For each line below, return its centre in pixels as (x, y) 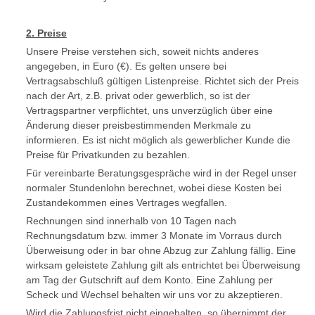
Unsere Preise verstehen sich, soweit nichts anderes (142, 51)
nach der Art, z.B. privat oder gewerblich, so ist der (138, 96)
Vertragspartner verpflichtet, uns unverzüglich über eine (149, 110)
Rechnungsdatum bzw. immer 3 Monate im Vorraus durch (154, 236)
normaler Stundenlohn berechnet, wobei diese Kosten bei (153, 188)
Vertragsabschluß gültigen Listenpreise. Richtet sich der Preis (162, 81)
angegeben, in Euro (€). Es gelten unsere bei (126, 66)
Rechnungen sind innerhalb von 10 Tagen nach (131, 221)
